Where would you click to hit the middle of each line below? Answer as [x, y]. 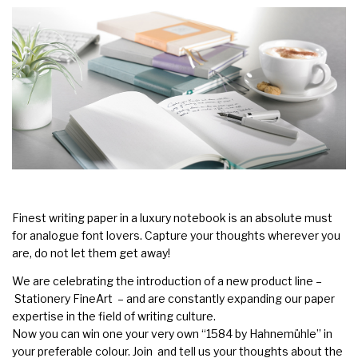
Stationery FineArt [64, 298]
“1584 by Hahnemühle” [261, 333]
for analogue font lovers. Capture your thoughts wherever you [176, 235]
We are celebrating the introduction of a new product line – [167, 280]
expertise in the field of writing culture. [114, 316]
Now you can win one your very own [107, 333]
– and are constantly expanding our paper [224, 298]
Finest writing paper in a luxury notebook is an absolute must [172, 217]
